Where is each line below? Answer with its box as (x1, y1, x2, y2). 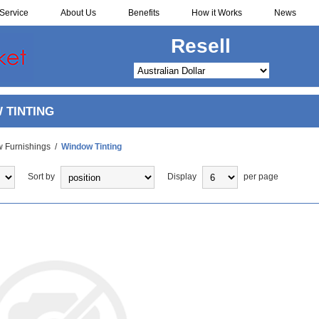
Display (167, 172, 197, 182)
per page (243, 172, 278, 182)
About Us (61, 8, 96, 18)
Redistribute (142, 35, 259, 57)
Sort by (27, 172, 55, 182)
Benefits (128, 8, 159, 18)
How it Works (192, 8, 242, 18)
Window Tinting (61, 142, 122, 152)
